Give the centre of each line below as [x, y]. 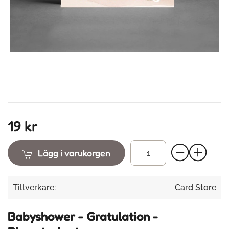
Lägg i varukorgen [74, 153]
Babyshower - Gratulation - [83, 216]
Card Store [196, 187]
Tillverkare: [34, 187]
